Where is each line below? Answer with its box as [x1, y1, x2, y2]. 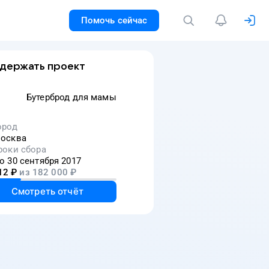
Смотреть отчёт [11, 186, 83, 197]
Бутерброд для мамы [26, 92, 116, 103]
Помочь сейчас [80, 15, 148, 26]
